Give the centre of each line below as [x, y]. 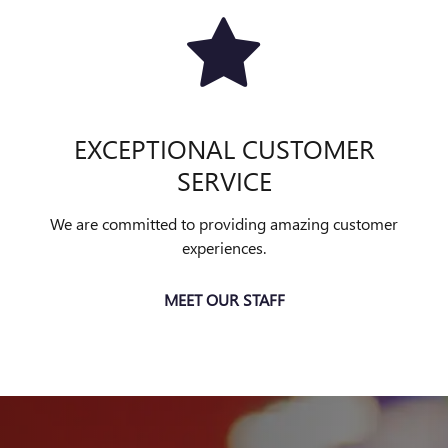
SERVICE [224, 180]
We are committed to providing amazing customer [224, 223]
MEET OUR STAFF [224, 300]
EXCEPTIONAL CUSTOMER [224, 148]
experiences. [224, 247]
